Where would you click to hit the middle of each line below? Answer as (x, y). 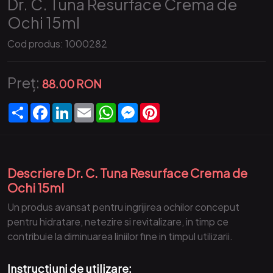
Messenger (163, 108)
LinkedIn (91, 108)
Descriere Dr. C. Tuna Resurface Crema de (127, 173)
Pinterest (181, 108)
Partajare (48, 108)
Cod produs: (35, 44)
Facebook (73, 108)
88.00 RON (72, 84)
